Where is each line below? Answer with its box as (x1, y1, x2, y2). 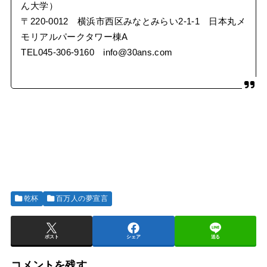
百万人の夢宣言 (56, 194, 108, 203)
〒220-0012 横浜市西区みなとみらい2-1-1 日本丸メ (21, 16, 246, 26)
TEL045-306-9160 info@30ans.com (21, 47, 173, 57)
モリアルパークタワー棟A (21, 32, 128, 42)
